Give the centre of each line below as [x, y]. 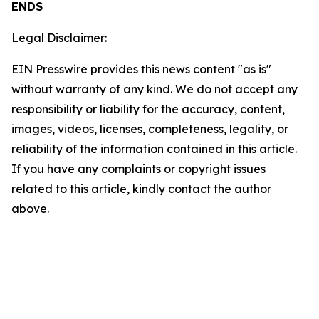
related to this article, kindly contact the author [141, 189]
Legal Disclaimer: [59, 38]
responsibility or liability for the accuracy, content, [148, 109]
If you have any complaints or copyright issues [138, 169]
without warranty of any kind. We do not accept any [155, 89]
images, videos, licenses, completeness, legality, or [150, 129]
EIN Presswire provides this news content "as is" [141, 69]
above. [30, 209]
